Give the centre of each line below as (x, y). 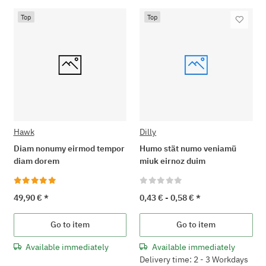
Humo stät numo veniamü (188, 149)
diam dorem (36, 161)
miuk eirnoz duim (173, 161)
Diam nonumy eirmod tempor (69, 149)
